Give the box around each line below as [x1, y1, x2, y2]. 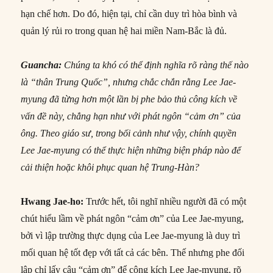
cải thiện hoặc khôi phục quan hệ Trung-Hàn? [21, 161, 200, 172]
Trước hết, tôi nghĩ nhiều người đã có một [83, 196, 247, 207]
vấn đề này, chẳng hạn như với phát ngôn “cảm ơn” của [21, 110, 241, 121]
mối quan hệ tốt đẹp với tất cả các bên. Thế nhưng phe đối [21, 247, 245, 258]
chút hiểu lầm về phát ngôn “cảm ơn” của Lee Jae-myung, [21, 213, 244, 224]
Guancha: [21, 59, 62, 70]
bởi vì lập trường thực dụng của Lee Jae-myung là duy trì [21, 230, 241, 241]
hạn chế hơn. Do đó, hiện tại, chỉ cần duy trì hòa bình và [21, 8, 238, 19]
